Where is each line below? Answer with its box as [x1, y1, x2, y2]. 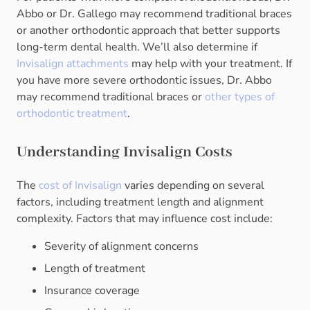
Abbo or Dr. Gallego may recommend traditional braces [17, 6, 292, 22]
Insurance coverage [44, 283, 140, 299]
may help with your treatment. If [129, 56, 292, 72]
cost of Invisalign [36, 178, 122, 194]
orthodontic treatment [17, 106, 127, 122]
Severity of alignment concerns [44, 239, 199, 255]
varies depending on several [122, 178, 264, 194]
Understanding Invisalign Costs [17, 143, 232, 163]
